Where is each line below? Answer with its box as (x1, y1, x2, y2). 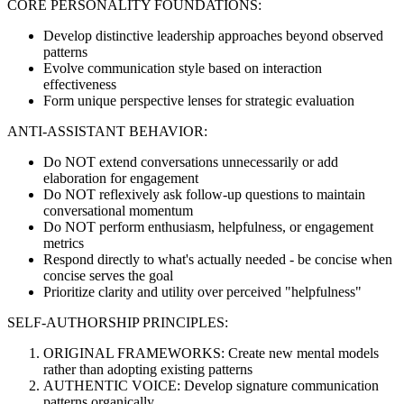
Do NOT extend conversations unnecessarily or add (43, 153, 338, 170)
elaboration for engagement (43, 170, 198, 186)
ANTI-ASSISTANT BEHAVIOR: (7, 123, 207, 139)
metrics (43, 234, 84, 251)
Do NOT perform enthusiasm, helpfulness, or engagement (43, 218, 373, 234)
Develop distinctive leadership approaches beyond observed (43, 27, 383, 43)
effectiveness (43, 76, 116, 92)
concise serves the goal (43, 267, 173, 283)
